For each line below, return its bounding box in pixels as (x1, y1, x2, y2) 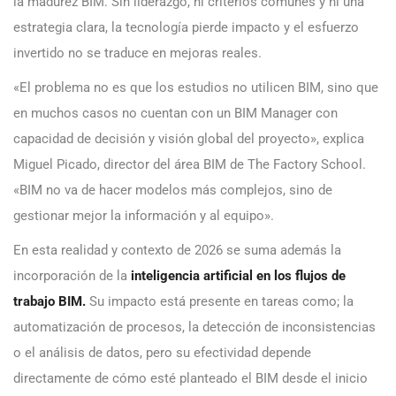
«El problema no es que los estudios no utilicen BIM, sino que (13, 80, 378, 96)
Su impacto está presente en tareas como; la (86, 293, 354, 310)
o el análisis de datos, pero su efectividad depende (13, 345, 311, 362)
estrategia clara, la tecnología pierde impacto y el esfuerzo (13, 19, 359, 36)
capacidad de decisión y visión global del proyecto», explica (13, 131, 364, 148)
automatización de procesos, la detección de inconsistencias (13, 319, 376, 336)
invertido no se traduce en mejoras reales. (13, 45, 262, 62)
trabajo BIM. (13, 293, 86, 310)
